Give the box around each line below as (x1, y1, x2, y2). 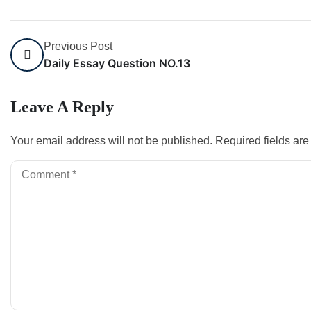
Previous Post (44, 40, 112, 52)
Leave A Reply (10, 98, 114, 116)
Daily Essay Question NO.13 (44, 56, 190, 70)
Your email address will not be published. (10, 135, 212, 146)
